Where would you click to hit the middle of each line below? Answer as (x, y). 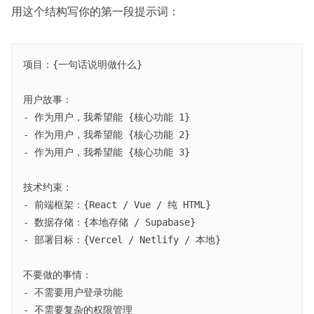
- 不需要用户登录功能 (73, 293)
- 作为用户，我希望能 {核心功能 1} (107, 117)
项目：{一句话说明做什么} (83, 65)
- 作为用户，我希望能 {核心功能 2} (107, 135)
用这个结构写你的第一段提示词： (95, 12)
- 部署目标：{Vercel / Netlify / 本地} (122, 240)
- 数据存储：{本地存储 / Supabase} (109, 223)
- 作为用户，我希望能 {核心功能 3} (107, 152)
